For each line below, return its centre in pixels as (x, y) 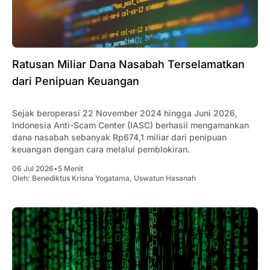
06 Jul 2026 (33, 169)
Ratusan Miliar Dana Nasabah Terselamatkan (128, 64)
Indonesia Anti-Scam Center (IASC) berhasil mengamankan (130, 125)
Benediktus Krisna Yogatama (81, 178)
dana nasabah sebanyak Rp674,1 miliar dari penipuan (119, 137)
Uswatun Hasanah (165, 178)
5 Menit (71, 169)
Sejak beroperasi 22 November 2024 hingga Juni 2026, (125, 113)
